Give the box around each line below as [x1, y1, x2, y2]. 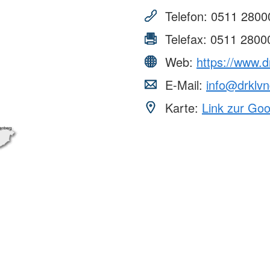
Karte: [162, 98, 202, 116]
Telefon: [162, 7, 211, 25]
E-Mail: [162, 75, 206, 93]
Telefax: [162, 30, 210, 48]
